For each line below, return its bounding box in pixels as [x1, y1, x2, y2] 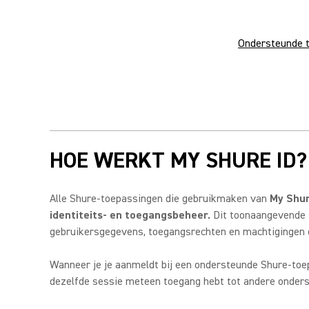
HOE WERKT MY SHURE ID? [50, 146, 307, 175]
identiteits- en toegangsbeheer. [50, 208, 210, 222]
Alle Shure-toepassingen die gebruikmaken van [50, 192, 270, 206]
